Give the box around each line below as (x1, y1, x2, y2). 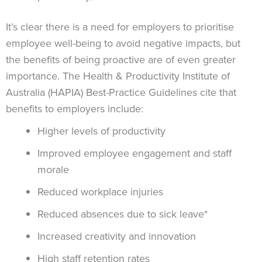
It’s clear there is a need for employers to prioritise (6, 19, 234, 35)
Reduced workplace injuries (37, 184, 163, 200)
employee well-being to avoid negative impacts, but (6, 36, 240, 51)
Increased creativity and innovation (37, 229, 196, 244)
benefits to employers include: (6, 101, 143, 117)
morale (37, 162, 69, 178)
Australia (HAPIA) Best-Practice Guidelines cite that (6, 85, 236, 101)
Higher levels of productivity (37, 123, 166, 139)
